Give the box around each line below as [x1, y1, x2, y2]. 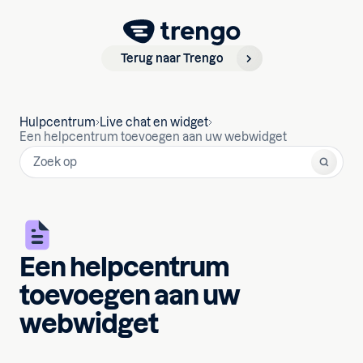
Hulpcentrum [19, 116, 96, 129]
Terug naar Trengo [120, 52, 224, 65]
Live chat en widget [100, 116, 208, 129]
